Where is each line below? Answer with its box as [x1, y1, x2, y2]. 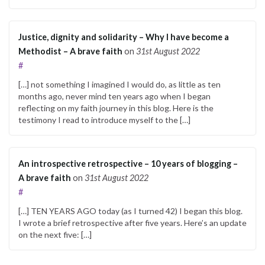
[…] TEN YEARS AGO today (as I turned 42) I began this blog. [18, 205, 243, 216]
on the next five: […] [18, 229, 92, 240]
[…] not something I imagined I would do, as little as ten [18, 79, 221, 89]
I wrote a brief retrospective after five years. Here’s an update [18, 217, 247, 228]
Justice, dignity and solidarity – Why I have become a [18, 31, 229, 42]
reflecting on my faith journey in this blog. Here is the [18, 102, 214, 113]
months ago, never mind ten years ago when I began [18, 91, 211, 101]
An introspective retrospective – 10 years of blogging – [18, 158, 238, 169]
